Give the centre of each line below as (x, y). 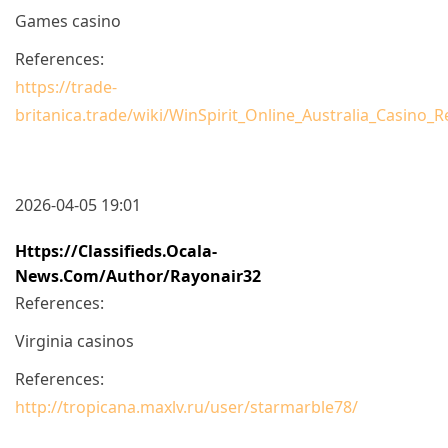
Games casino (68, 20)
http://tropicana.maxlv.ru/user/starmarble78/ (186, 406)
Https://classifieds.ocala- (116, 250)
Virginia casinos (74, 340)
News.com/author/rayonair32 (138, 275)
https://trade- (66, 86)
